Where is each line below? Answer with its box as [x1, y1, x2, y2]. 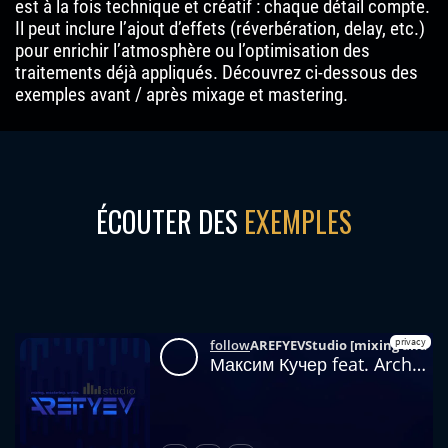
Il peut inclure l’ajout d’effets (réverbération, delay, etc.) [15, 18, 425, 40]
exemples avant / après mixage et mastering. [15, 84, 348, 106]
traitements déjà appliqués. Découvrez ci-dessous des [15, 62, 418, 84]
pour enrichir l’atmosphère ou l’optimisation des [15, 40, 370, 62]
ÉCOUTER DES [96, 201, 244, 242]
